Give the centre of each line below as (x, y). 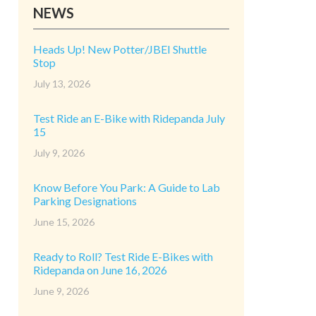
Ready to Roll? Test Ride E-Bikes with (123, 256)
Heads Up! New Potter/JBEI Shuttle (120, 49)
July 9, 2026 (59, 153)
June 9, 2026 (61, 291)
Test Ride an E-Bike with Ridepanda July (129, 118)
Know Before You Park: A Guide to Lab (127, 187)
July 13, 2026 (62, 84)
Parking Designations (85, 201)
